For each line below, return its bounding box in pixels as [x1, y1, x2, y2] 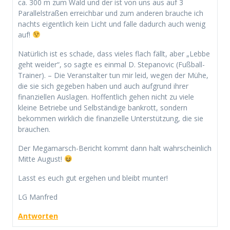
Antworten [18, 210, 58, 221]
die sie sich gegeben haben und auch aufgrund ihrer [18, 81, 188, 91]
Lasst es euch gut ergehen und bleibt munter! [18, 172, 168, 183]
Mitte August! [18, 154, 64, 164]
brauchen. [18, 124, 50, 134]
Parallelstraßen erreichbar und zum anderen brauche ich [18, 8, 203, 18]
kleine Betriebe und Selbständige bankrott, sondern [18, 102, 187, 112]
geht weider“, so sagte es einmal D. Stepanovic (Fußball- [18, 59, 205, 69]
